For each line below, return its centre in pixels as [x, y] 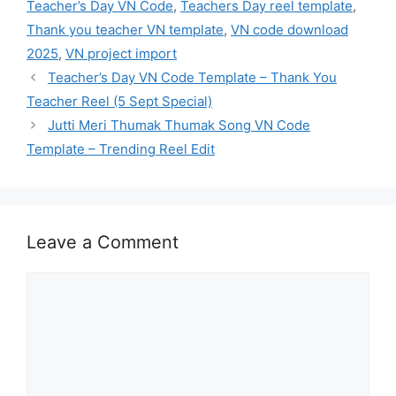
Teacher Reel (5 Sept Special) [119, 102]
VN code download [289, 30]
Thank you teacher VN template [125, 30]
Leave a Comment [103, 243]
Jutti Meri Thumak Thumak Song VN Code [179, 126]
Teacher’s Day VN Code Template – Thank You [192, 78]
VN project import [121, 54]
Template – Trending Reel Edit [121, 149]
